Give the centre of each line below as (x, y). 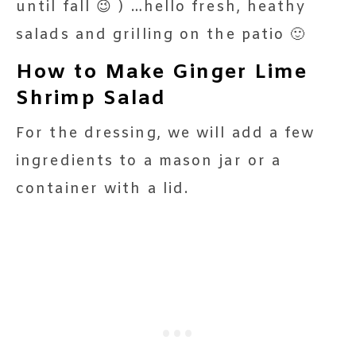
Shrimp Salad (91, 99)
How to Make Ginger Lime (162, 72)
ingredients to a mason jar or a (149, 161)
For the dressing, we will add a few (166, 133)
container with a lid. (103, 189)
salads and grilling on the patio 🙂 (161, 35)
